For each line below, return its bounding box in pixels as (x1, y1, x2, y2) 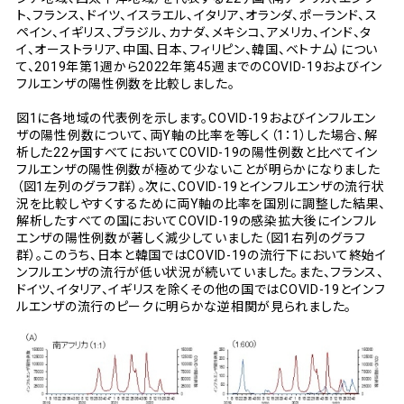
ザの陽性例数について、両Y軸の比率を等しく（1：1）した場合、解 (16, 128, 378, 142)
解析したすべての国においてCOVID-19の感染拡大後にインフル (16, 214, 377, 228)
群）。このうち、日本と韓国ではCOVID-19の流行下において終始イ (16, 248, 387, 262)
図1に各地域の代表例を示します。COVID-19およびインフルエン (16, 111, 377, 125)
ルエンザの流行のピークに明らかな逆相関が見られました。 (16, 299, 352, 314)
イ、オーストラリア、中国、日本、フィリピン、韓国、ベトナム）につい (16, 42, 379, 57)
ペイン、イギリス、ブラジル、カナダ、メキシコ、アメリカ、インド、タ (16, 25, 372, 40)
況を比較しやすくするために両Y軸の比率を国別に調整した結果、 (16, 197, 387, 211)
